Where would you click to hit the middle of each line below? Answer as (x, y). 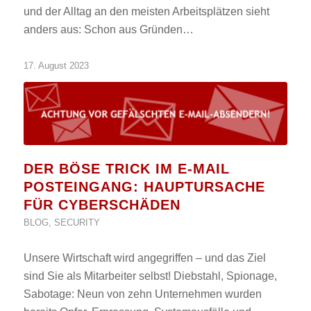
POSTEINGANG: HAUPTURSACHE (144, 187)
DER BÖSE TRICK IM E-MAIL (126, 169)
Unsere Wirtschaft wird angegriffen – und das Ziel (144, 258)
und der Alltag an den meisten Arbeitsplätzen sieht (146, 12)
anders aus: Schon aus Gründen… (108, 30)
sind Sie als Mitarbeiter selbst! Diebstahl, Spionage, (150, 276)
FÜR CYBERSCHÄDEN (102, 205)
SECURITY (77, 223)
